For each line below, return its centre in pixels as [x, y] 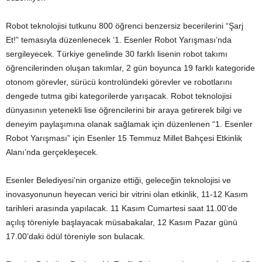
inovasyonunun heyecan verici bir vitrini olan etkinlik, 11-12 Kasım [127, 194]
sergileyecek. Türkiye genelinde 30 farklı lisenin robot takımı [117, 54]
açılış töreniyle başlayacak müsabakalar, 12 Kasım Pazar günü [122, 222]
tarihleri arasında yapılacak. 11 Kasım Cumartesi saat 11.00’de [122, 208]
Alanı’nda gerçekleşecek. [52, 152]
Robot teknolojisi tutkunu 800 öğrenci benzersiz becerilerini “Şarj [125, 26]
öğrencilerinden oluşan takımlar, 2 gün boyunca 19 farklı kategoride [130, 68]
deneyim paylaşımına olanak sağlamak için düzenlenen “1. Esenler [129, 124]
